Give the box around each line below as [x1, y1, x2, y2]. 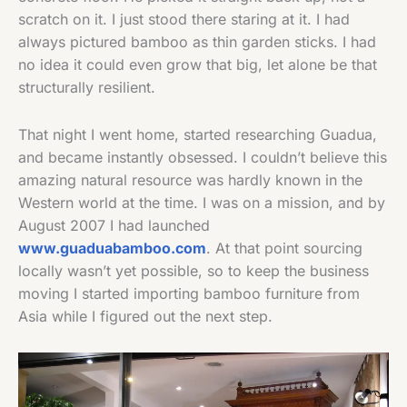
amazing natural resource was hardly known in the [18, 170, 362, 189]
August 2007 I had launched [18, 215, 210, 234]
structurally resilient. [18, 77, 155, 96]
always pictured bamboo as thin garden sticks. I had [18, 32, 376, 51]
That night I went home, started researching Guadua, [18, 124, 377, 144]
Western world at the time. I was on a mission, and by [18, 193, 385, 212]
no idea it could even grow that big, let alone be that [18, 55, 377, 74]
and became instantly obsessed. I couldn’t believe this [18, 147, 387, 166]
